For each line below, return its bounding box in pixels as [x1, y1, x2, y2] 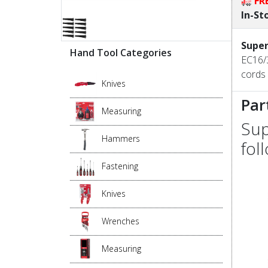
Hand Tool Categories [70, 46, 172, 60]
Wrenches [102, 215, 139, 227]
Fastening [102, 160, 138, 172]
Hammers [102, 133, 140, 145]
